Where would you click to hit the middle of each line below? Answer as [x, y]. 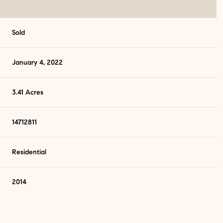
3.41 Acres [28, 93]
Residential [29, 152]
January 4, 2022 [38, 63]
